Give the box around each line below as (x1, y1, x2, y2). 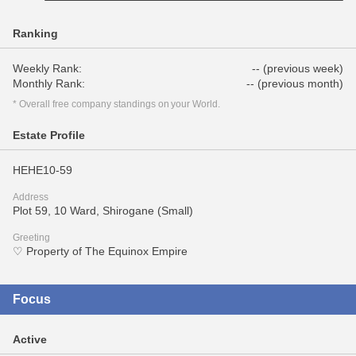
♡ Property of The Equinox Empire (13, 245, 188, 257)
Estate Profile (13, 129, 85, 141)
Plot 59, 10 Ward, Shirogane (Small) (13, 204, 193, 217)
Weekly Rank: (13, 62, 82, 75)
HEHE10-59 (13, 164, 72, 176)
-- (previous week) (252, 62, 343, 75)
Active (13, 333, 47, 346)
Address (13, 192, 48, 203)
